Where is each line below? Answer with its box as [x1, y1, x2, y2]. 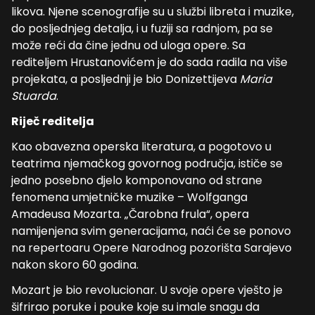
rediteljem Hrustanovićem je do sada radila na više [11, 54, 288, 70]
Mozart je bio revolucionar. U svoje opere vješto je [11, 282, 283, 298]
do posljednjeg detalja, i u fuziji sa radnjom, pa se [11, 20, 273, 37]
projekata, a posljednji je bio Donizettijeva [11, 71, 237, 87]
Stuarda [11, 88, 56, 104]
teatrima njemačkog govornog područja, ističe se [11, 155, 283, 172]
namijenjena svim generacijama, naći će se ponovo [11, 223, 291, 239]
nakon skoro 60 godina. [11, 257, 139, 273]
